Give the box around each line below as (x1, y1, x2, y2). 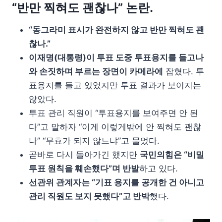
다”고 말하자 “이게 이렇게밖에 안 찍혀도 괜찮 (29, 122, 201, 132)
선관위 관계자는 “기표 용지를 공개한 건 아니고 (29, 177, 204, 187)
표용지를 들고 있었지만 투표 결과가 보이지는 (29, 80, 201, 90)
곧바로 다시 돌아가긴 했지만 (29, 150, 140, 160)
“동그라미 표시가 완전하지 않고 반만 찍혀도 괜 (29, 25, 204, 35)
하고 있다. (139, 164, 178, 173)
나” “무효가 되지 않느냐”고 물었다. (29, 136, 160, 146)
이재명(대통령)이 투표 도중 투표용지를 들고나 (29, 53, 204, 62)
